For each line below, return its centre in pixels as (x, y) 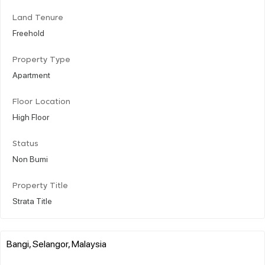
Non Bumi (30, 158)
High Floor (31, 116)
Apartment (31, 74)
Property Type (41, 60)
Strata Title (32, 200)
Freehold (28, 32)
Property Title (40, 186)
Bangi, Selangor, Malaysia (56, 243)
